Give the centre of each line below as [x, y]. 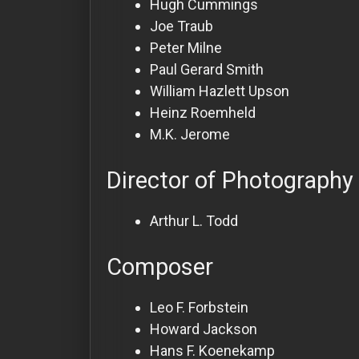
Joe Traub [182, 26]
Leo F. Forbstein [199, 307]
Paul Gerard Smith [207, 69]
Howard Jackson [204, 329]
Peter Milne [186, 47]
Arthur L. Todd [194, 220]
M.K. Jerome [190, 134]
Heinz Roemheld [203, 112]
